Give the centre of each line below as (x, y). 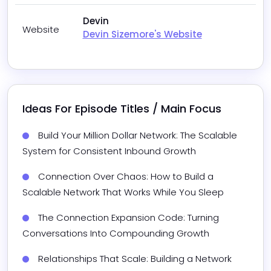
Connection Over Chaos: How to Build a (126, 177)
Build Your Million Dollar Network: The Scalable (138, 135)
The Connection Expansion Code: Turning (129, 218)
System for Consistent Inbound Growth (109, 151)
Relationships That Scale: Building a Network (135, 259)
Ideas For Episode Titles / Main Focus (122, 109)
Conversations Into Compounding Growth (116, 233)
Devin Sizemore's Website (142, 34)
